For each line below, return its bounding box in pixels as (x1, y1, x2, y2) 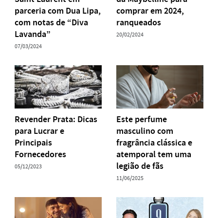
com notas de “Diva (15, 16, 88, 28)
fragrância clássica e (116, 137, 192, 149)
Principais (15, 137, 52, 149)
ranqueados (116, 16, 161, 28)
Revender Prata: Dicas (15, 113, 97, 126)
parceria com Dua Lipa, (15, 4, 101, 17)
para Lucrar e (15, 125, 64, 137)
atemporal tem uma (116, 148, 191, 161)
